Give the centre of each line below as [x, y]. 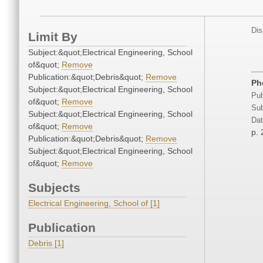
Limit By [53, 37]
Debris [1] [46, 243]
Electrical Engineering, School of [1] [94, 203]
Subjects [54, 188]
